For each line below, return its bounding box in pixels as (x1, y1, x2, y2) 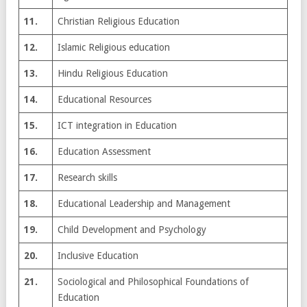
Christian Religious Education (58, 15, 180, 27)
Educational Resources (58, 93, 151, 105)
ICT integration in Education (58, 119, 177, 131)
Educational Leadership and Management (58, 197, 230, 209)
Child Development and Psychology (58, 223, 206, 235)
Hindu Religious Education (58, 67, 168, 79)
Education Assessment (58, 145, 151, 157)
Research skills (58, 171, 117, 183)
